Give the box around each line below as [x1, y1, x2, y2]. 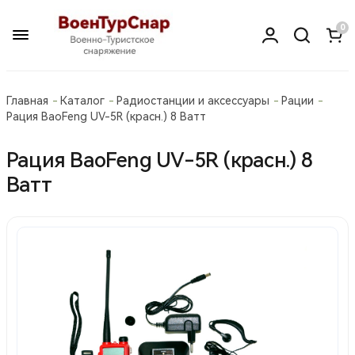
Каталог [60, 94, 105, 107]
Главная [6, 94, 48, 107]
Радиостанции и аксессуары [116, 94, 269, 107]
